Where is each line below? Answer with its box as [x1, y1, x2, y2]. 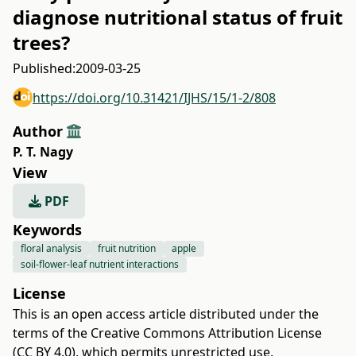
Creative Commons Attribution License [91, 324, 322, 342]
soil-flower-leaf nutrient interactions [21, 257, 179, 271]
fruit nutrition [98, 242, 156, 255]
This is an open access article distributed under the [13, 305, 319, 323]
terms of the [13, 324, 91, 342]
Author [13, 122, 67, 141]
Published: [13, 60, 75, 77]
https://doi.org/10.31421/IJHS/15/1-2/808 [33, 88, 276, 106]
